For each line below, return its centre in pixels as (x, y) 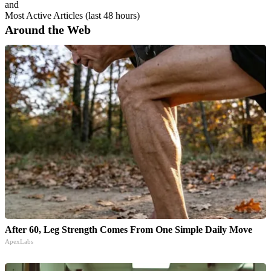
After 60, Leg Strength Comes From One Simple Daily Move (129, 229)
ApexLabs (19, 241)
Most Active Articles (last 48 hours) (72, 15)
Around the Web (48, 29)
